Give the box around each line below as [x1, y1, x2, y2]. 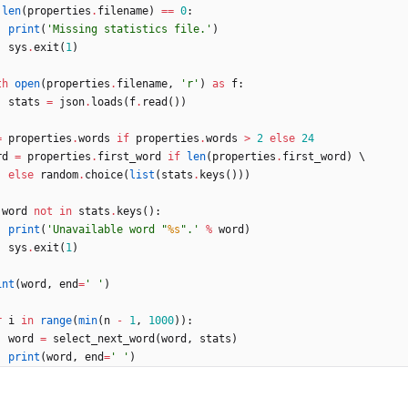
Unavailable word [53, 223, 161, 237]
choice [85, 168, 123, 182]
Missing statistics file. [53, 23, 206, 36]
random [40, 168, 78, 182]
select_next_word [53, 332, 155, 346]
